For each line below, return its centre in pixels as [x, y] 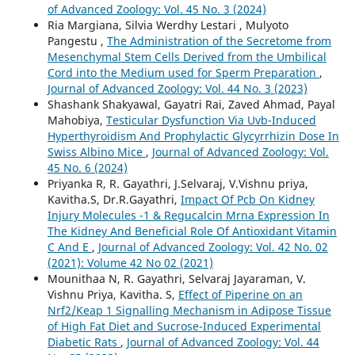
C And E [69, 247]
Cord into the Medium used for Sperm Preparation [183, 73]
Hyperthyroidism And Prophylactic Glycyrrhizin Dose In [193, 136]
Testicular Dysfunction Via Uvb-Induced [211, 120]
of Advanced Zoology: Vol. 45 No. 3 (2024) [157, 10]
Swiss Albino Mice [96, 152]
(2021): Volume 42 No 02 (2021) [130, 263]
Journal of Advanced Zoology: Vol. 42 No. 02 [213, 247]
